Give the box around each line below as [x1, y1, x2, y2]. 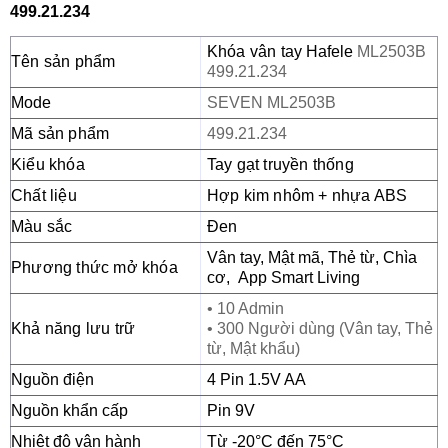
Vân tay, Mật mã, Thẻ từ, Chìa [206, 249, 417, 267]
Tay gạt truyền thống [206, 156, 354, 174]
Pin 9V [206, 402, 259, 420]
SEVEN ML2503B [206, 94, 336, 112]
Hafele [306, 43, 354, 61]
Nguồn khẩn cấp [11, 402, 128, 420]
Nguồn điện [11, 371, 94, 389]
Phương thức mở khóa [11, 259, 178, 277]
